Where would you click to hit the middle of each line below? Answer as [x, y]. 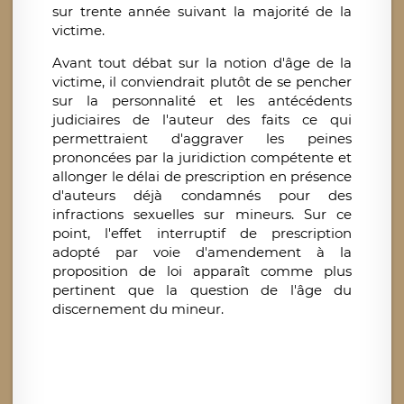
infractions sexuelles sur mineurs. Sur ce [202, 215]
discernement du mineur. [138, 309]
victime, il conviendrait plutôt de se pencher [202, 82]
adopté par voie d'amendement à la [202, 252]
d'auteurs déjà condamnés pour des [202, 196]
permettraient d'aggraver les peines [202, 139]
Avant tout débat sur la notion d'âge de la [202, 63]
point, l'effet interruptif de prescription [202, 234]
